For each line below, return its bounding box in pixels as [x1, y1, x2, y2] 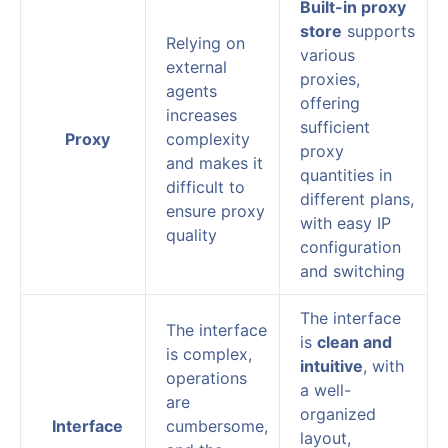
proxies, [300, 68, 360, 89]
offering [300, 92, 360, 113]
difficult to [166, 176, 245, 197]
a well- [300, 379, 351, 400]
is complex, [166, 343, 252, 364]
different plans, [300, 188, 414, 209]
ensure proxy [166, 200, 265, 221]
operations [166, 367, 247, 388]
